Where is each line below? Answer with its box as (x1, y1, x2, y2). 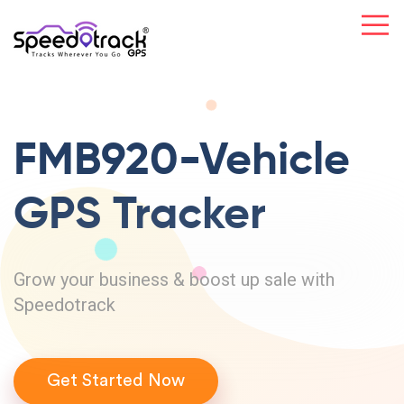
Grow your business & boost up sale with (14, 269, 335, 290)
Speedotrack (14, 294, 115, 316)
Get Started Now (47, 372, 185, 390)
